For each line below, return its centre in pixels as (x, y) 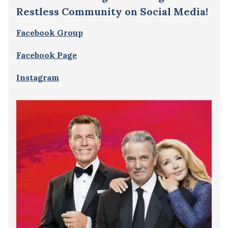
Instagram (38, 77)
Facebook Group (50, 32)
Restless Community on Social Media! (112, 11)
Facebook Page (47, 55)
